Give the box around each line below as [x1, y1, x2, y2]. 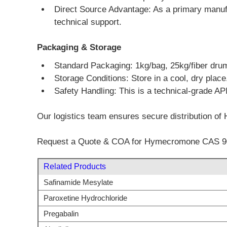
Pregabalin [44, 209, 79, 218]
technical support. [54, 17, 122, 27]
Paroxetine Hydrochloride [44, 194, 127, 202]
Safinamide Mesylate [44, 178, 113, 186]
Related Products [44, 162, 106, 171]
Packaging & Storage [37, 42, 121, 52]
